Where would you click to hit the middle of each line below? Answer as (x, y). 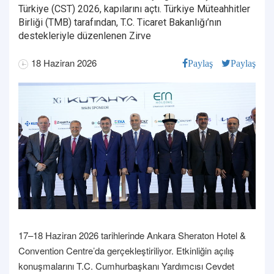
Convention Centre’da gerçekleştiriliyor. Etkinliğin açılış (126, 250)
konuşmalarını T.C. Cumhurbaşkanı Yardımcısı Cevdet (126, 265)
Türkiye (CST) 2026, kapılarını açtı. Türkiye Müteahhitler (134, 9)
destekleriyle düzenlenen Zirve (85, 36)
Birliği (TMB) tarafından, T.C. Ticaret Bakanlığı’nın (120, 22)
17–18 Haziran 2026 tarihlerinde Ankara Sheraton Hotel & (132, 235)
